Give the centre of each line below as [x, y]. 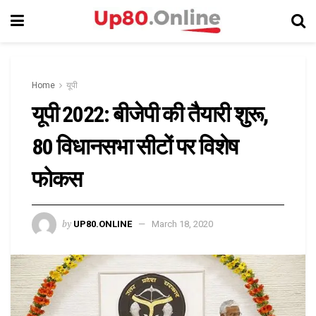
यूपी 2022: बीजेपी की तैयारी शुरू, [150, 114]
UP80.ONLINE [103, 224]
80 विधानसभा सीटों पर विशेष [135, 147]
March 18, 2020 [182, 224]
